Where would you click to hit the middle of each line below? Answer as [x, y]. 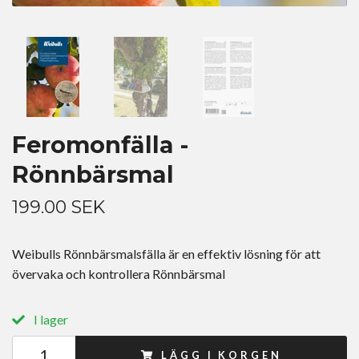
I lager [50, 320]
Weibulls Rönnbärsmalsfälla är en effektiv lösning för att [166, 254]
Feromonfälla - [100, 145]
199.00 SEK [58, 207]
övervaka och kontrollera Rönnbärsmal [119, 274]
